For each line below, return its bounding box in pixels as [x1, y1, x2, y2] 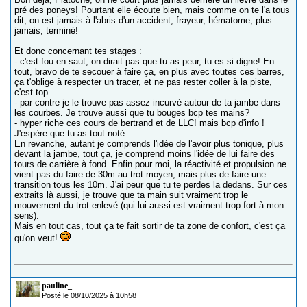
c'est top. [14, 87, 51, 98]
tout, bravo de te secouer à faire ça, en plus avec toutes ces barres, [14, 66, 284, 77]
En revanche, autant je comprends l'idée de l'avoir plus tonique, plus [14, 138, 284, 149]
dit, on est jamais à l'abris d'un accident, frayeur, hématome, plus [14, 15, 272, 26]
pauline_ [42, 281, 72, 291]
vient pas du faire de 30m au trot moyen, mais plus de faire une [14, 169, 266, 180]
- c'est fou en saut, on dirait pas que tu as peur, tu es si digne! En [14, 56, 274, 67]
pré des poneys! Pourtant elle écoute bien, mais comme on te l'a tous [14, 5, 290, 16]
